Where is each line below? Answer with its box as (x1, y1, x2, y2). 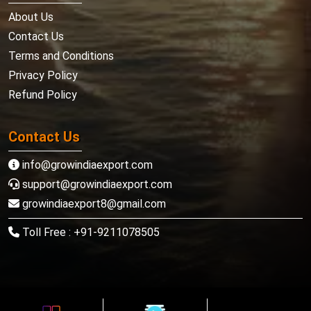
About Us (8, 10, 53, 24)
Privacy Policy (8, 69, 78, 82)
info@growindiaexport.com (19, 158, 153, 171)
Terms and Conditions (8, 49, 114, 62)
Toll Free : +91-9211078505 (19, 226, 160, 239)
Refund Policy (8, 88, 77, 101)
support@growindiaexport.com (19, 178, 172, 191)
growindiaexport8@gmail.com (19, 197, 166, 210)
